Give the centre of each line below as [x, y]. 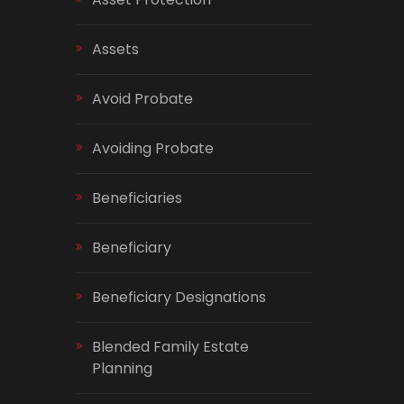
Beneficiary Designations [179, 297]
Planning [122, 368]
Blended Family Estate [170, 347]
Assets [115, 49]
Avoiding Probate [152, 148]
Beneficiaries [137, 198]
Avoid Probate [142, 99]
